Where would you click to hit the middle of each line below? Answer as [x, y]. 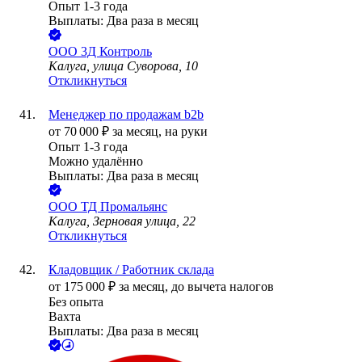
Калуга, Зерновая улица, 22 [122, 221]
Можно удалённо [96, 162]
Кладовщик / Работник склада [131, 270]
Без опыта [76, 302]
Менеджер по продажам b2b [126, 115]
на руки [186, 132]
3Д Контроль [116, 52]
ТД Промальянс [124, 207]
